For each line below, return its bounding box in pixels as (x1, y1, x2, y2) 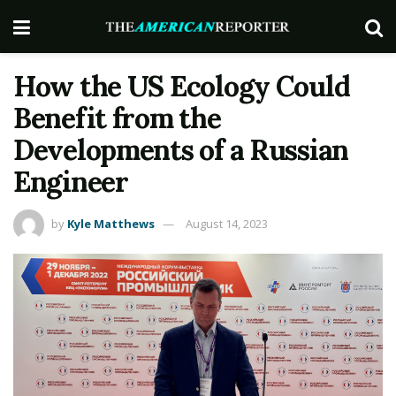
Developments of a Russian (13, 132, 348, 168)
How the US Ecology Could (13, 68, 350, 104)
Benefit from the (13, 100, 221, 136)
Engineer (13, 164, 128, 200)
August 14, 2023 (186, 215, 268, 232)
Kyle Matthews (67, 215, 155, 232)
